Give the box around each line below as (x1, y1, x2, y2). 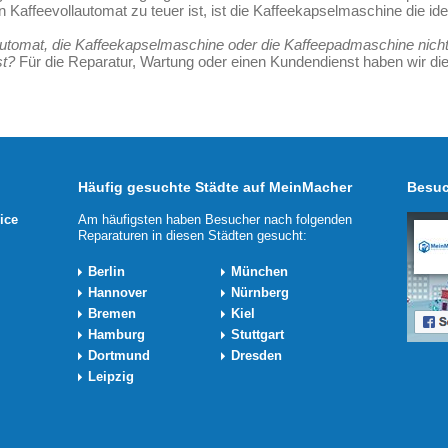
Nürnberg (231, 285, 289, 300)
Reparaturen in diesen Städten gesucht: (78, 228, 307, 243)
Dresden (231, 348, 282, 363)
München (231, 264, 288, 279)
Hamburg (88, 327, 145, 342)
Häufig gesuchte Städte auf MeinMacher (78, 179, 352, 195)
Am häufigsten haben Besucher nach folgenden (78, 212, 352, 227)
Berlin (88, 264, 125, 279)
